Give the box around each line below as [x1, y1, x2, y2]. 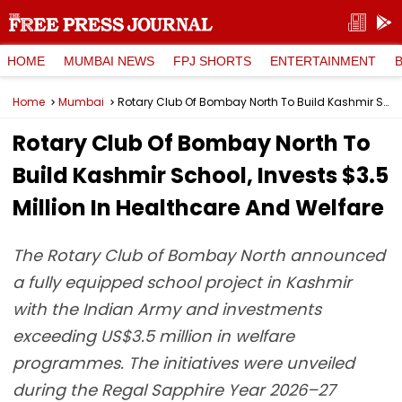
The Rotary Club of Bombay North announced [13, 244, 385, 267]
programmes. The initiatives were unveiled [13, 352, 354, 374]
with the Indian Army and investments [13, 298, 321, 320]
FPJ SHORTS [173, 53, 251, 68]
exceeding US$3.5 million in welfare [13, 325, 294, 347]
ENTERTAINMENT [270, 53, 376, 68]
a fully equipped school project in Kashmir [13, 271, 352, 293]
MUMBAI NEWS [64, 53, 154, 68]
